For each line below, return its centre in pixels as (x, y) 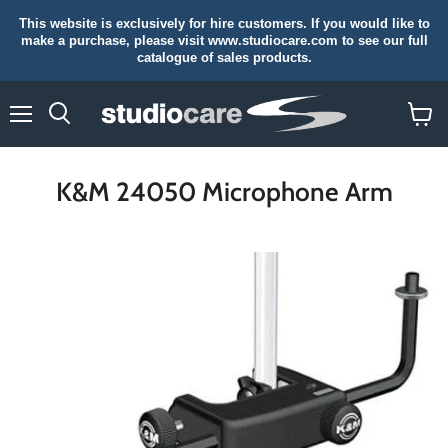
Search (81, 133)
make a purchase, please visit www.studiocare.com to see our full (224, 40)
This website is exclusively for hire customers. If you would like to (224, 23)
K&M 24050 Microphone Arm (224, 192)
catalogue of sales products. (224, 57)
